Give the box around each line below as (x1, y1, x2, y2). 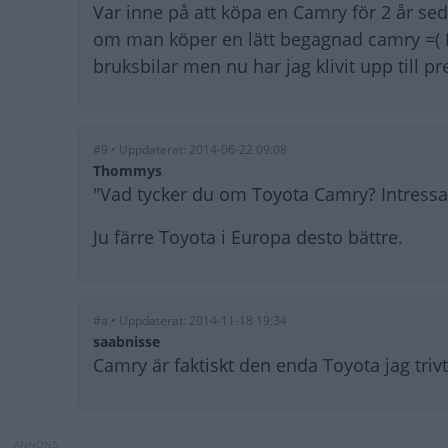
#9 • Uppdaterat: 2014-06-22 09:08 (93, 141, 287, 159)
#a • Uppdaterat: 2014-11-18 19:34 (93, 312, 287, 330)
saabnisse (93, 332, 160, 352)
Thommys (93, 161, 162, 181)
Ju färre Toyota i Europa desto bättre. (93, 225, 403, 250)
